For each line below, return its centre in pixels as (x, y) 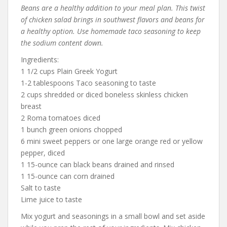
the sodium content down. (62, 43)
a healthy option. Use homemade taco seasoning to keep (111, 31)
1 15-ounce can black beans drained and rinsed (98, 164)
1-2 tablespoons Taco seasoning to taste (88, 83)
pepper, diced (43, 153)
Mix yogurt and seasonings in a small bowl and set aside (113, 216)
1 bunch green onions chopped (71, 129)
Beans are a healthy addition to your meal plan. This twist (113, 8)
